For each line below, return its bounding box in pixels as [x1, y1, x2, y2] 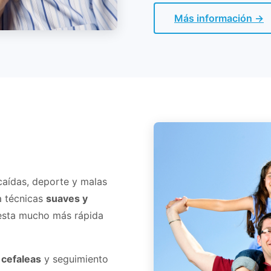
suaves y [46, 192, 88, 205]
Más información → [174, 12, 264, 25]
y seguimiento [41, 253, 108, 266]
